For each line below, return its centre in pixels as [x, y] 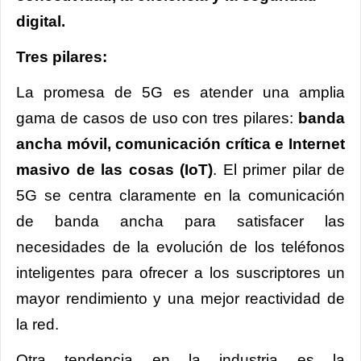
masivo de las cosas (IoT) [114, 169]
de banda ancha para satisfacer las [180, 221]
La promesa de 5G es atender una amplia [180, 92]
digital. [41, 21]
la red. [39, 324]
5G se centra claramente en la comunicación [180, 195]
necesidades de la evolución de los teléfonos [180, 247]
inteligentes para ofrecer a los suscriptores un [180, 272]
